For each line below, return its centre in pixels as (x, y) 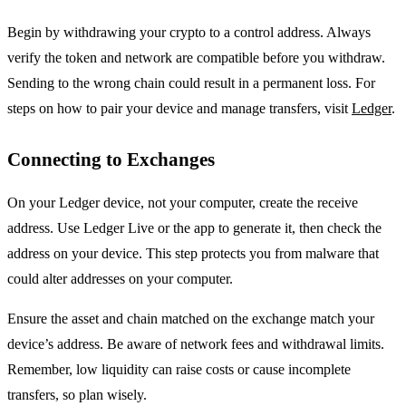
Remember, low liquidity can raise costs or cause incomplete (179, 369)
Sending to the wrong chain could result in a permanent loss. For (191, 82)
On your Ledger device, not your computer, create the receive (183, 202)
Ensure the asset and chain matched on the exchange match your (191, 318)
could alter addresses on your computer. (120, 278)
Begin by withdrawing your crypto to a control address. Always (189, 32)
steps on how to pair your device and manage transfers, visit (179, 108)
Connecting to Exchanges (111, 159)
